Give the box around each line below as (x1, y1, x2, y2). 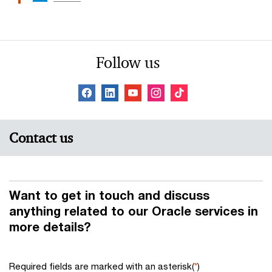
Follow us (95, 52, 160, 72)
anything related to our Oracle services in (9, 203, 258, 218)
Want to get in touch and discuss (9, 188, 209, 202)
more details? (9, 219, 90, 234)
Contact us (9, 129, 73, 147)
